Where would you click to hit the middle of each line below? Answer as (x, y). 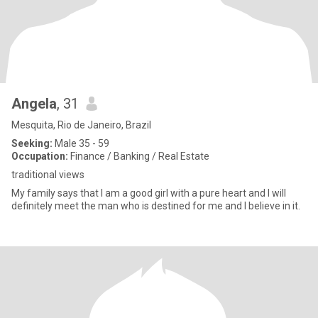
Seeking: (32, 143)
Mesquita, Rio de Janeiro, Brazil (81, 125)
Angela (34, 104)
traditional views (48, 175)
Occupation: (40, 156)
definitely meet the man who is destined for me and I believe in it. (156, 206)
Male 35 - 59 (81, 143)
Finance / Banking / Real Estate (139, 156)
